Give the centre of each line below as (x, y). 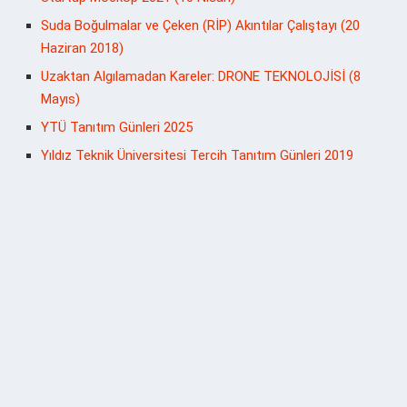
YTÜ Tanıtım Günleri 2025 (117, 128)
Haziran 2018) (82, 49)
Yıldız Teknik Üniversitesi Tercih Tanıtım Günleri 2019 (197, 156)
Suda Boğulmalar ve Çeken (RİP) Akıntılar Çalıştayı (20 (200, 26)
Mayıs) (60, 99)
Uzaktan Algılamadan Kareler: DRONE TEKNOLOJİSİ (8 (201, 77)
